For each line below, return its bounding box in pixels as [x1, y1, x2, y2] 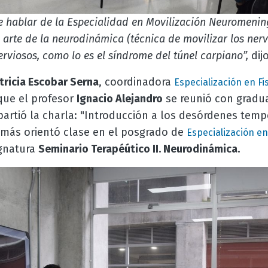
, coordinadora [98, 75, 174, 89]
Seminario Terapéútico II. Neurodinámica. [38, 142, 242, 156]
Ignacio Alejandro [76, 92, 163, 106]
